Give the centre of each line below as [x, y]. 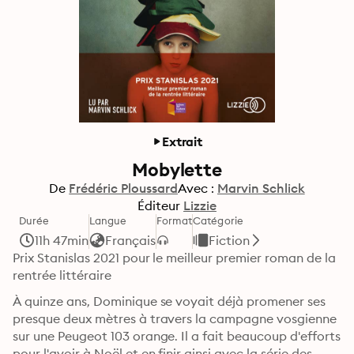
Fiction [230, 240]
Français [130, 240]
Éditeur [159, 205]
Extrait [182, 141]
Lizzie [200, 205]
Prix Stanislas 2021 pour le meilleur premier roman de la [174, 258]
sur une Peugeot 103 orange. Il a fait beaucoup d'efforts [177, 336]
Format [174, 220]
